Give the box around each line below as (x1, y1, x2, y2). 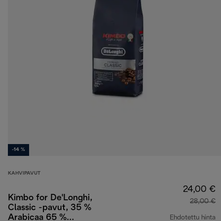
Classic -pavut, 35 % (8, 204, 91, 213)
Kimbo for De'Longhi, (8, 194, 92, 203)
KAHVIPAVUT (8, 171, 40, 176)
